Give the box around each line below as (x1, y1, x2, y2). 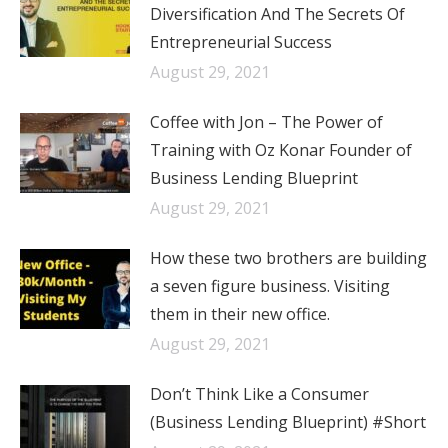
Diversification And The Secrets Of (150, 3, 405, 25)
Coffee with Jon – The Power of (150, 111, 383, 133)
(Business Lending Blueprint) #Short (150, 411, 426, 433)
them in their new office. (150, 303, 330, 325)
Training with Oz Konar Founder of (150, 139, 412, 161)
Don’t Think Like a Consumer (150, 383, 369, 405)
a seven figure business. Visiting (150, 275, 390, 297)
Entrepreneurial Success (150, 31, 332, 53)
